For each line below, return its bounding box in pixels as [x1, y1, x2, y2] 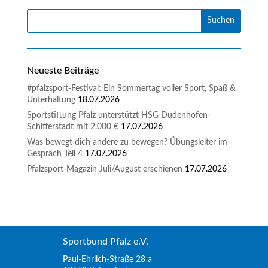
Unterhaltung [26, 95, 75, 104]
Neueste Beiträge [26, 65, 99, 75]
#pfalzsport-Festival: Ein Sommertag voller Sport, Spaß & [26, 84, 236, 93]
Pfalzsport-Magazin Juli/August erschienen [26, 165, 182, 173]
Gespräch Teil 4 [26, 149, 83, 158]
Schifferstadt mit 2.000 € [26, 122, 118, 131]
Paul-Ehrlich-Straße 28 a [62, 255, 152, 264]
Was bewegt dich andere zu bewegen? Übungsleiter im [26, 138, 227, 147]
